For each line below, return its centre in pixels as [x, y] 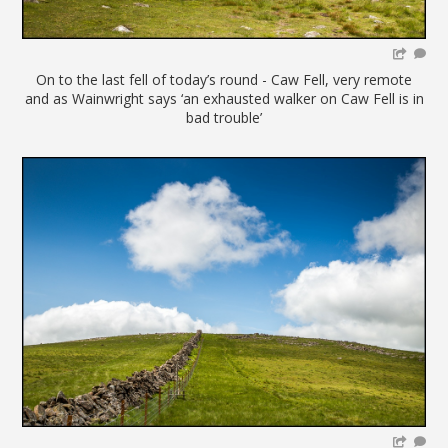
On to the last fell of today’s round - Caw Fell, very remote [224, 80]
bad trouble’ [224, 118]
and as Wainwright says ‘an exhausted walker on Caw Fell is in [224, 99]
